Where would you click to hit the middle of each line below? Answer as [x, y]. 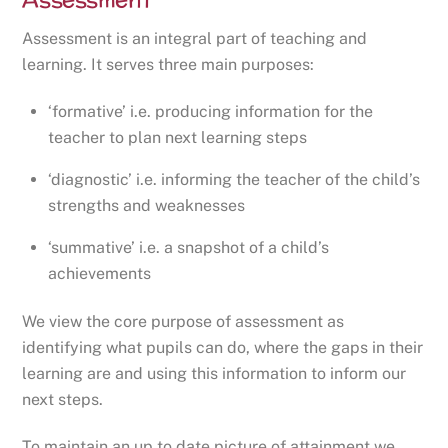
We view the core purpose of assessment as [183, 322]
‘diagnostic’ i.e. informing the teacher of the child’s [234, 179]
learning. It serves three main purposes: [168, 64]
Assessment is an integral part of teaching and [195, 38]
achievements [99, 273]
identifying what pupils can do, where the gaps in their [223, 348]
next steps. [63, 400]
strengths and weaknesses [146, 205]
